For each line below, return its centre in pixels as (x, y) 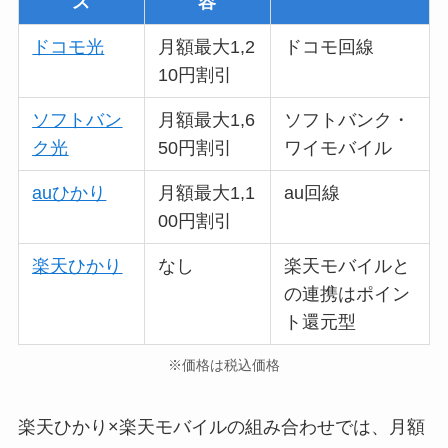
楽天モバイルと (347, 265)
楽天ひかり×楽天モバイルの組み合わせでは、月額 (221, 427)
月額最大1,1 (207, 192)
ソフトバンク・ (347, 119)
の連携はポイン (347, 293)
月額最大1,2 (207, 46)
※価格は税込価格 (224, 365)
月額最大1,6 (207, 119)
